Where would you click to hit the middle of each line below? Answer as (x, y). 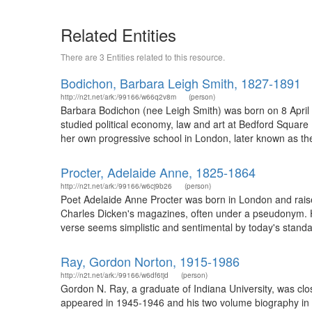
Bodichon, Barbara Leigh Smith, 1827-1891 (181, 83)
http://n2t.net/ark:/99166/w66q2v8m (118, 97)
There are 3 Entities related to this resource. (143, 57)
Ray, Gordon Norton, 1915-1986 (150, 261)
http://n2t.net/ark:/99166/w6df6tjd (115, 275)
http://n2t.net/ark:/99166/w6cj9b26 (116, 186)
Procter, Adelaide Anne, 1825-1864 (158, 172)
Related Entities (118, 34)
